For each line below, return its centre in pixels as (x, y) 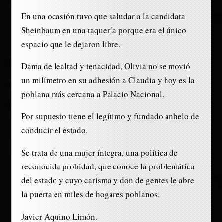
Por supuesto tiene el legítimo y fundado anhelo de (110, 116)
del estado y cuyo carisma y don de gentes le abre (108, 180)
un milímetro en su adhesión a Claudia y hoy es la (108, 80)
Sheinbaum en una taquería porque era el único (104, 30)
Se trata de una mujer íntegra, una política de (99, 153)
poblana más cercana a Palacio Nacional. (92, 94)
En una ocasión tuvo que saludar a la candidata (103, 16)
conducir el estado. (54, 130)
